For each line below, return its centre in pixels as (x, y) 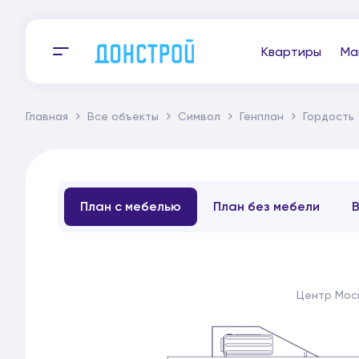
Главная (47, 116)
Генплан (262, 116)
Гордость (329, 116)
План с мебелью (131, 206)
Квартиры (291, 51)
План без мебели (266, 206)
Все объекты (123, 116)
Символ (199, 116)
